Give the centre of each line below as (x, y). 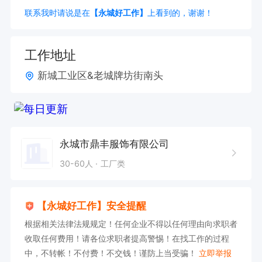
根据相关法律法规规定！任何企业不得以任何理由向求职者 (131, 224)
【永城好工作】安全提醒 (92, 206)
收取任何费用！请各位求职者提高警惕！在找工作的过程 (127, 239)
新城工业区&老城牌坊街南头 (101, 76)
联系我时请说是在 (57, 12)
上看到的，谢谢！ (180, 12)
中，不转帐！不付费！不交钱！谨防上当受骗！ (112, 253)
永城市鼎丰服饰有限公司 (114, 144)
